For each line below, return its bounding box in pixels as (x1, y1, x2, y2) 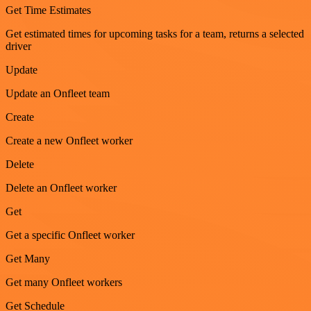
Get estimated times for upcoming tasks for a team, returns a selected (6, 28, 304, 40)
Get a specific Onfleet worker (6, 229, 135, 242)
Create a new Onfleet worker (6, 135, 133, 147)
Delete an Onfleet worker (6, 182, 117, 194)
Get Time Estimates (6, 4, 91, 17)
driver (6, 40, 31, 53)
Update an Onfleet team (6, 87, 110, 100)
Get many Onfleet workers (6, 276, 122, 289)
